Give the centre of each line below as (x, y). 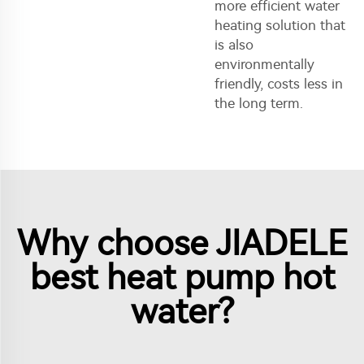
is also (234, 45)
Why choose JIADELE (182, 244)
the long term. (259, 103)
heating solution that (280, 25)
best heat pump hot (182, 278)
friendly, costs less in (279, 84)
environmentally (264, 64)
